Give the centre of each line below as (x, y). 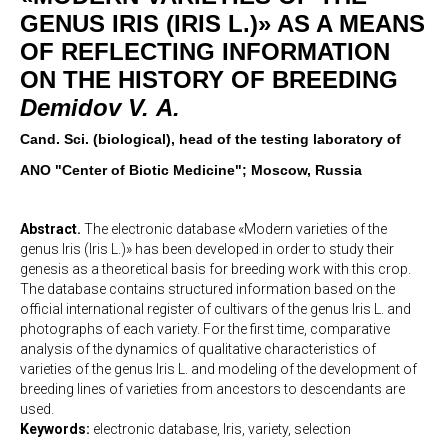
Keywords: (55, 428)
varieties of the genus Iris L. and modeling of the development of (218, 368)
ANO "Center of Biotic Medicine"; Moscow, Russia (191, 169)
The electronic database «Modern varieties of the (234, 228)
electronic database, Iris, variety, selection (220, 428)
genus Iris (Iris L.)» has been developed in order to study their (207, 248)
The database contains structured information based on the (207, 288)
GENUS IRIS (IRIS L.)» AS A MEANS (222, 23)
